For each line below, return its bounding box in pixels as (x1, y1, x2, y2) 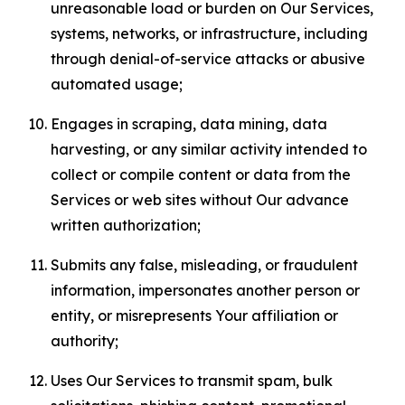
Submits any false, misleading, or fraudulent (51, 256, 358, 274)
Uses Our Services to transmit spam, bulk (51, 372, 333, 390)
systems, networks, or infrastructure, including (51, 24, 368, 42)
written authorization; (51, 216, 201, 234)
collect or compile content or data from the (51, 165, 351, 184)
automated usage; (51, 75, 183, 93)
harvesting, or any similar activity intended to (51, 140, 367, 158)
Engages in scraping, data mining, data (51, 115, 327, 133)
